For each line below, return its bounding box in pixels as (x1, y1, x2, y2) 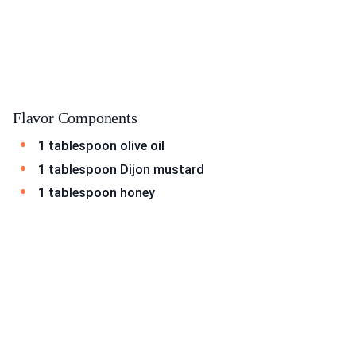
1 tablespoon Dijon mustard (38, 161, 204, 177)
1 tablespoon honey (38, 185, 155, 201)
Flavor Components (13, 109, 137, 127)
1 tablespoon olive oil (38, 138, 164, 154)
